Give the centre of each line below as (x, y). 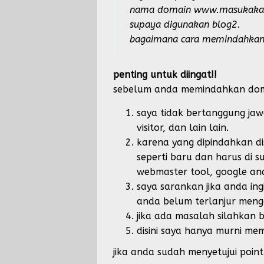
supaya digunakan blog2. (185, 24)
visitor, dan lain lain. (183, 127)
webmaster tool (173, 171)
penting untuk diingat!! (165, 74)
